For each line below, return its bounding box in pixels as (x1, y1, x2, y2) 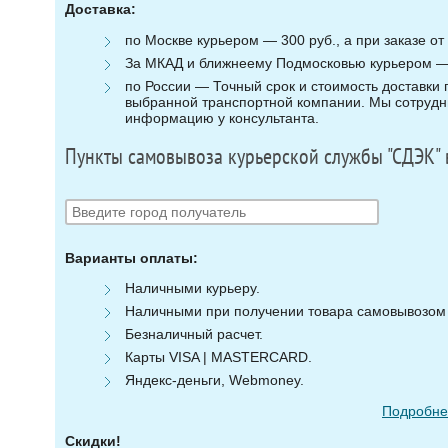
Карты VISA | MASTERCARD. (124, 349, 312, 366)
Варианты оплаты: (64, 249, 198, 266)
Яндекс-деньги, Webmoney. (124, 372, 304, 389)
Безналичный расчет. (124, 326, 263, 343)
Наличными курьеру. (124, 280, 260, 297)
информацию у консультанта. (124, 109, 319, 126)
